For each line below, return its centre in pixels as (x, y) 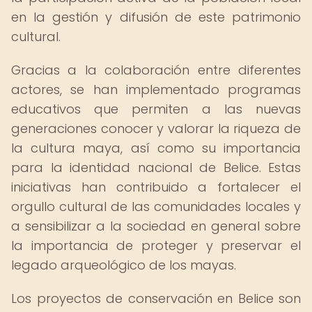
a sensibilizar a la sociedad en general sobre (156, 226)
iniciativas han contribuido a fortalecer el (156, 187)
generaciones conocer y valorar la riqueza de (156, 128)
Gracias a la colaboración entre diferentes (156, 70)
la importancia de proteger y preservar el (156, 245)
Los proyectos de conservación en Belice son (156, 298)
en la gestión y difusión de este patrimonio (156, 17)
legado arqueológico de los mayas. (124, 265)
